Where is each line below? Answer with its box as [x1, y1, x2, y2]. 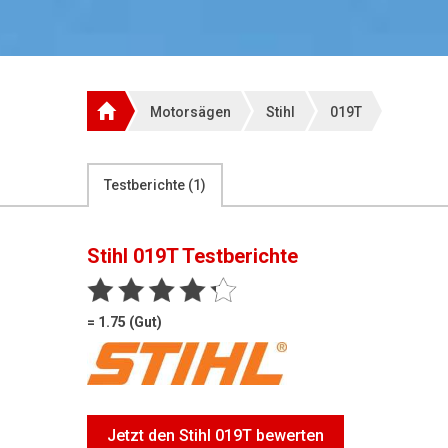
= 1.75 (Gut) [87, 314, 162, 331]
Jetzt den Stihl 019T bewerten [107, 425, 324, 445]
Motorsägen [150, 104, 231, 120]
